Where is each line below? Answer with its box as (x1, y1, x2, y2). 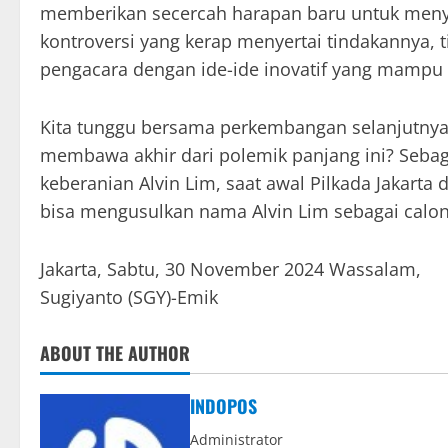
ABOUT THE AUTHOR (40, 340, 190, 367)
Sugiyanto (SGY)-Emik (40, 285, 218, 310)
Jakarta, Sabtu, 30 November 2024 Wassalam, (40, 257, 421, 282)
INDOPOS (190, 393, 257, 420)
